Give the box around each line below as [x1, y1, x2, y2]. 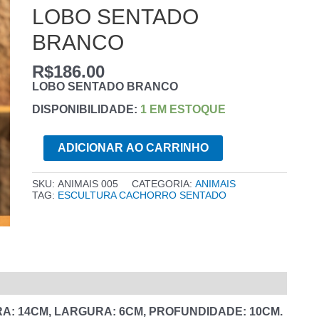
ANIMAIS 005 [57, 177, 118, 189]
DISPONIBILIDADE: [31, 103, 137, 115]
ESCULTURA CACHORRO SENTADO [57, 189, 226, 201]
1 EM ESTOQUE [140, 103, 226, 115]
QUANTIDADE [31, 167, 109, 180]
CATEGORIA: [131, 177, 195, 189]
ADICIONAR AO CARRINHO [57, 141, 209, 154]
